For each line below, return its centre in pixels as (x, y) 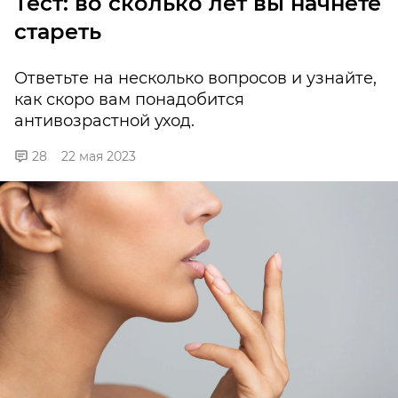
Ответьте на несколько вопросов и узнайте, (195, 79)
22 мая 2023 (99, 157)
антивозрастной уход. (104, 121)
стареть (58, 32)
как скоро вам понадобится (129, 100)
